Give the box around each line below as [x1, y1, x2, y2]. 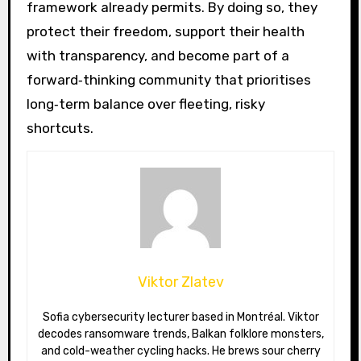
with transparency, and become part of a [26, 48, 289, 64]
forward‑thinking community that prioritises [26, 72, 311, 89]
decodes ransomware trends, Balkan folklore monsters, [37, 327, 324, 342]
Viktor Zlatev [137, 273, 224, 292]
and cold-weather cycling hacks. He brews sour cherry [40, 344, 321, 359]
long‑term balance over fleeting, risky [26, 96, 265, 113]
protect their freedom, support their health [26, 23, 305, 40]
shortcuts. [26, 120, 93, 137]
